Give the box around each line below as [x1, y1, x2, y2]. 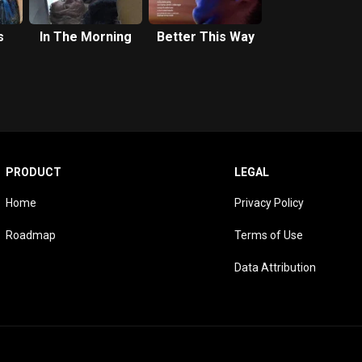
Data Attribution [234, 261, 317, 274]
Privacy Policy [234, 196, 305, 209]
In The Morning [40, 29, 132, 44]
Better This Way [156, 29, 255, 44]
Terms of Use [234, 229, 304, 242]
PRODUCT [6, 166, 62, 179]
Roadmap [6, 229, 57, 242]
